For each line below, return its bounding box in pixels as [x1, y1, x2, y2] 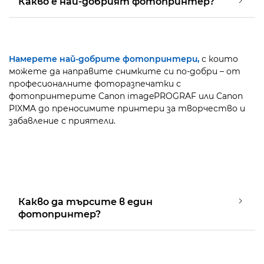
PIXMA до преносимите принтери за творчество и [9, 103, 245, 114]
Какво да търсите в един [18, 196, 153, 207]
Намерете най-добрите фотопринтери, [9, 54, 199, 64]
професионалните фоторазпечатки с [9, 78, 181, 89]
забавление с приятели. [9, 115, 115, 126]
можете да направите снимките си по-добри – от [9, 66, 240, 77]
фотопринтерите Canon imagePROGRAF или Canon [9, 91, 243, 101]
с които [199, 54, 238, 64]
